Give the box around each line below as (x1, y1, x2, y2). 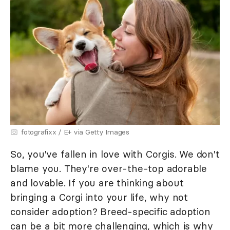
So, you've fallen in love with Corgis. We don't (10, 147, 220, 160)
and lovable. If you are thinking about (10, 176, 184, 189)
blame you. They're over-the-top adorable (10, 162, 207, 175)
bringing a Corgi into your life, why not (10, 190, 188, 203)
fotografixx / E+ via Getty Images (21, 127, 129, 137)
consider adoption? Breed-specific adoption (10, 205, 210, 218)
